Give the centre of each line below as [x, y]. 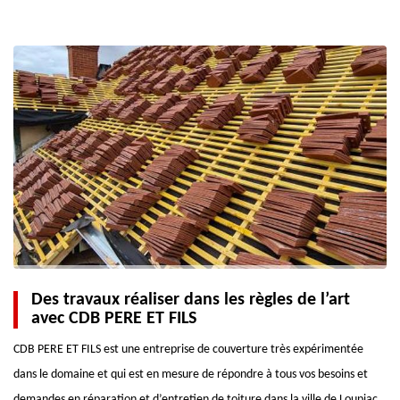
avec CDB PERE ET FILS [114, 319]
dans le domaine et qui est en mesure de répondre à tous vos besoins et [191, 375]
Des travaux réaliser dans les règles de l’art [191, 300]
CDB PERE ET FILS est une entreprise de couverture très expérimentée [188, 350]
